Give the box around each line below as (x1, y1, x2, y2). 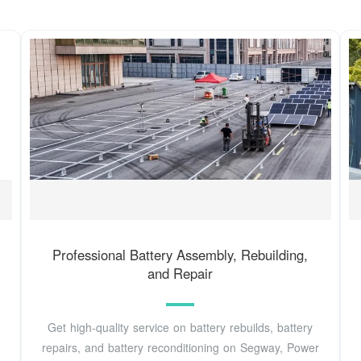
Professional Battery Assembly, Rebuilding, (52, 244, 309, 264)
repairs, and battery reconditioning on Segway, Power (41, 339, 319, 356)
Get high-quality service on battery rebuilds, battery (48, 319, 313, 336)
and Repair (147, 263, 214, 283)
